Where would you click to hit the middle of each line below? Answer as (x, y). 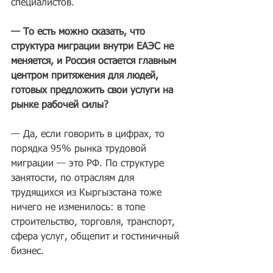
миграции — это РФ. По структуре (89, 164)
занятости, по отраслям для (74, 179)
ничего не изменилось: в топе (80, 208)
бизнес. (27, 252)
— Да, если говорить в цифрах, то (89, 135)
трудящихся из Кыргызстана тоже (88, 193)
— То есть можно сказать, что (80, 32)
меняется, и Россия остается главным (95, 62)
